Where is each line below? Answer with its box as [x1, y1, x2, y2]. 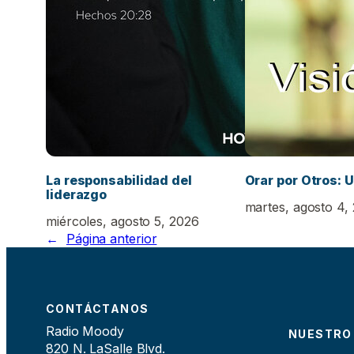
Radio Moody [46, 322, 124, 339]
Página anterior [66, 230, 157, 247]
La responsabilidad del [46, 172, 192, 189]
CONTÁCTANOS [46, 301, 149, 315]
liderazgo [46, 186, 107, 203]
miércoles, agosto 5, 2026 [46, 213, 199, 229]
